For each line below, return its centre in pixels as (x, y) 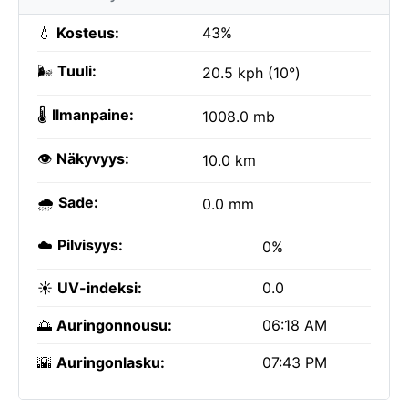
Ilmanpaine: (93, 115)
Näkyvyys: (93, 158)
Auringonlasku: (111, 362)
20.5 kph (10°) (251, 73)
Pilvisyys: (90, 245)
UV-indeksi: (100, 288)
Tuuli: (77, 71)
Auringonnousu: (114, 325)
